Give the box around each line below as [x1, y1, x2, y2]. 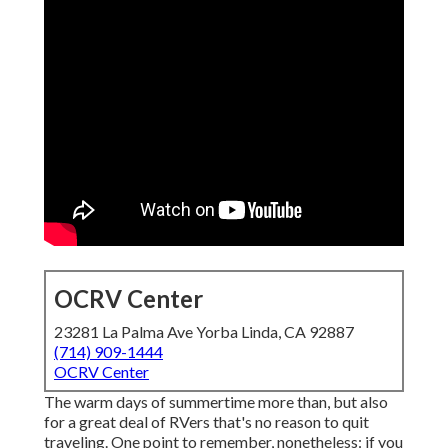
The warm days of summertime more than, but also [44, 392, 388, 412]
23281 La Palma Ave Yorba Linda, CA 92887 [54, 322, 354, 342]
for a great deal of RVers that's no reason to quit [44, 412, 369, 432]
